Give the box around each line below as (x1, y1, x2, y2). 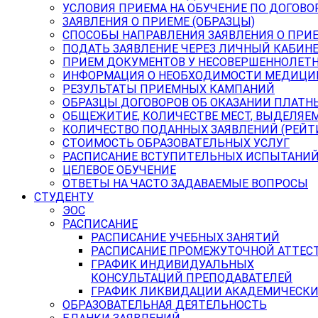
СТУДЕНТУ (34, 190, 94, 204)
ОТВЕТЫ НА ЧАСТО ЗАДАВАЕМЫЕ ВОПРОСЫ (62, 177, 308, 190)
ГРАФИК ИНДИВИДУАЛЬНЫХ (91, 258, 254, 271)
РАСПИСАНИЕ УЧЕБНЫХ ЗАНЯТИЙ (91, 231, 280, 244)
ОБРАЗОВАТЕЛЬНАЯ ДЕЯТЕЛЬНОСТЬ (62, 298, 267, 312)
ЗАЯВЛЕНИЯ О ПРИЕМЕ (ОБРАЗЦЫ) (62, 15, 255, 28)
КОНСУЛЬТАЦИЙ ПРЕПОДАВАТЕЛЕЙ (91, 271, 292, 285)
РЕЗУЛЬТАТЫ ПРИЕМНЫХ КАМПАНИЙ (62, 82, 275, 96)
